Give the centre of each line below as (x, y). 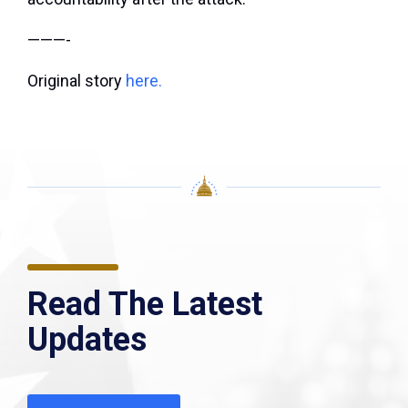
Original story (76, 81)
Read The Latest (145, 305)
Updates (87, 340)
